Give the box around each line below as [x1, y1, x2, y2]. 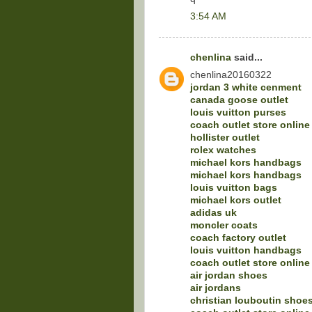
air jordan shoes [190, 270, 267, 281]
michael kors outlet [190, 194, 281, 205]
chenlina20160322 [190, 69, 272, 80]
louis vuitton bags [190, 182, 277, 193]
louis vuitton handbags [190, 244, 302, 256]
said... [231, 52, 263, 63]
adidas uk [190, 207, 237, 218]
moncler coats [190, 219, 258, 231]
